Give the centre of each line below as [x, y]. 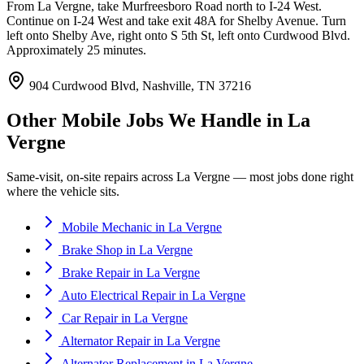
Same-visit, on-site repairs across [91, 176]
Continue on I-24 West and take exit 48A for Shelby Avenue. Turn [176, 20]
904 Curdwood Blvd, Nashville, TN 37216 [139, 85]
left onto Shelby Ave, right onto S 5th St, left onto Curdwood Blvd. [178, 35]
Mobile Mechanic [107, 227]
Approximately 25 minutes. [76, 50]
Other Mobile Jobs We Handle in [147, 120]
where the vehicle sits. [63, 191]
